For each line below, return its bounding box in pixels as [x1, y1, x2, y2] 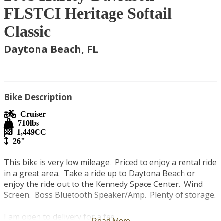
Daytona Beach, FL [4, 42, 98, 56]
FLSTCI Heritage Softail [4, 4, 172, 22]
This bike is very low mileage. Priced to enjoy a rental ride [4, 157, 217, 168]
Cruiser [20, 110, 46, 118]
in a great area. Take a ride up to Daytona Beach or [4, 168, 195, 179]
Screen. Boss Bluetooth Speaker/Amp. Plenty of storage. [4, 189, 216, 200]
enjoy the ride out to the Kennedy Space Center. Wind [4, 179, 203, 189]
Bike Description [4, 91, 72, 103]
